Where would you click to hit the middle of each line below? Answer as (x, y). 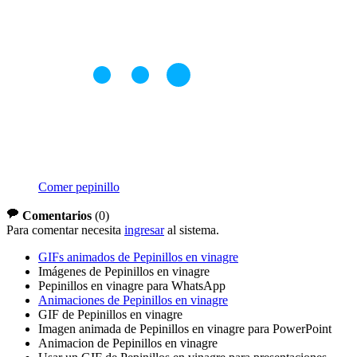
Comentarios (57, 216)
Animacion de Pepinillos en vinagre (128, 343)
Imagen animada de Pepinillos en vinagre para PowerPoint (185, 329)
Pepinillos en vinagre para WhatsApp (132, 286)
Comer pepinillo (79, 187)
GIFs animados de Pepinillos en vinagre (138, 257)
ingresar (144, 230)
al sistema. (192, 230)
